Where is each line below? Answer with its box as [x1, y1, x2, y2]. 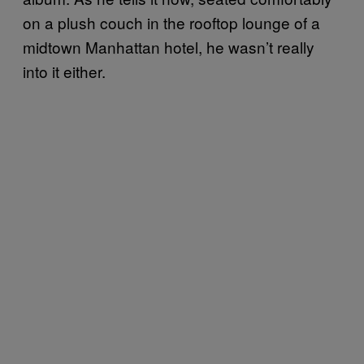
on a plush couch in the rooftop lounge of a [23, 11, 320, 33]
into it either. [23, 59, 106, 82]
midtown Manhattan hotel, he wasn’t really [23, 35, 314, 58]
